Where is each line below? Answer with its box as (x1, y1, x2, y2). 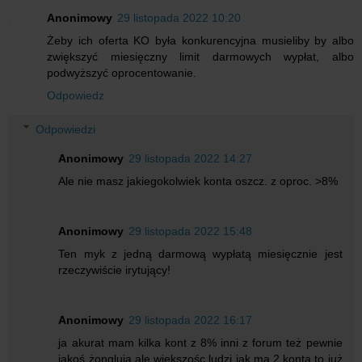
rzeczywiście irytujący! (58, 263, 171, 276)
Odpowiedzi (36, 122, 96, 136)
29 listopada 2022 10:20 (117, 11, 241, 25)
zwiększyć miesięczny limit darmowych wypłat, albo (47, 50, 354, 64)
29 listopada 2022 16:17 (128, 313, 253, 326)
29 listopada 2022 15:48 (128, 224, 253, 238)
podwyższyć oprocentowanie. (47, 66, 196, 80)
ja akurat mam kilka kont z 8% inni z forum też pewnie (58, 335, 343, 349)
